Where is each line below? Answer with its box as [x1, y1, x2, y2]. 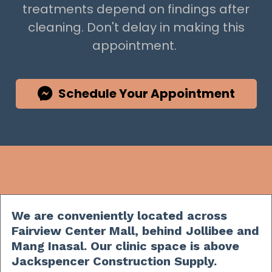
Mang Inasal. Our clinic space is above [12, 238, 239, 253]
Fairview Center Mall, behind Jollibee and [12, 223, 259, 238]
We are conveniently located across [12, 208, 227, 223]
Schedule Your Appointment [58, 84, 235, 102]
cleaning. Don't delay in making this [27, 18, 245, 36]
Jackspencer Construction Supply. [12, 253, 217, 268]
